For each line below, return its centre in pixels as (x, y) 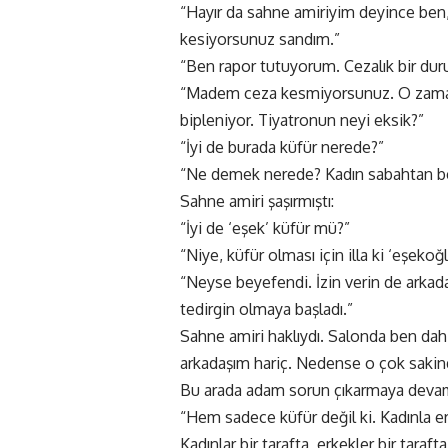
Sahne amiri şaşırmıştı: (257, 201)
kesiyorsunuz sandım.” (260, 39)
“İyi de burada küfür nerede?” (282, 147)
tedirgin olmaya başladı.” (266, 309)
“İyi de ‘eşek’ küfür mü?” (265, 228)
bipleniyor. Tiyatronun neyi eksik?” (302, 120)
